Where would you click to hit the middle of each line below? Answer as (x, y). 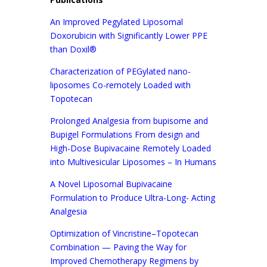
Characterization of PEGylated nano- (120, 71)
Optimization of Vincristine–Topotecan (124, 233)
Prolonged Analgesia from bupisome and (129, 121)
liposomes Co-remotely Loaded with (120, 85)
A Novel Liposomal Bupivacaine (111, 184)
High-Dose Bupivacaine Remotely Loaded (131, 148)
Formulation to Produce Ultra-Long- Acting (133, 198)
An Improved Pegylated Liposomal (117, 22)
